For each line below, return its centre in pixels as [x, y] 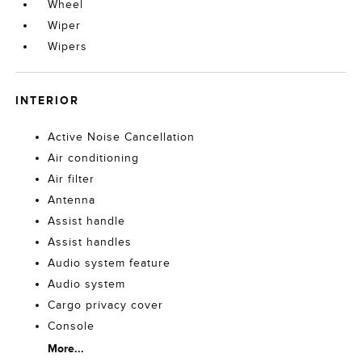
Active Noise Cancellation [122, 137]
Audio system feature [109, 263]
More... [66, 349]
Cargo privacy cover [106, 305]
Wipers [68, 47]
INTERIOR [48, 101]
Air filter [72, 179]
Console [72, 326]
